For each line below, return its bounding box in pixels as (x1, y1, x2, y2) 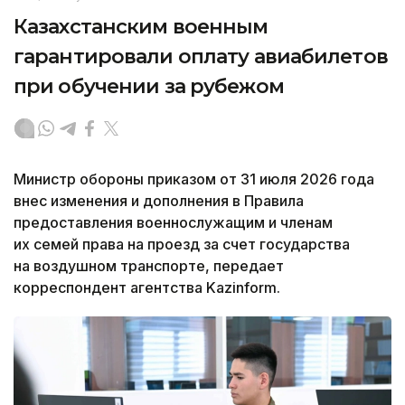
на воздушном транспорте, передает (14, 257, 284, 276)
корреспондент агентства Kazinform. (14, 278, 280, 297)
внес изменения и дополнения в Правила (14, 192, 304, 211)
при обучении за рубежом (14, 74, 284, 99)
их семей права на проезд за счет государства (14, 235, 350, 254)
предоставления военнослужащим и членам (14, 213, 333, 232)
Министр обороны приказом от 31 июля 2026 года (14, 170, 374, 189)
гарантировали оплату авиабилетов (14, 44, 388, 70)
